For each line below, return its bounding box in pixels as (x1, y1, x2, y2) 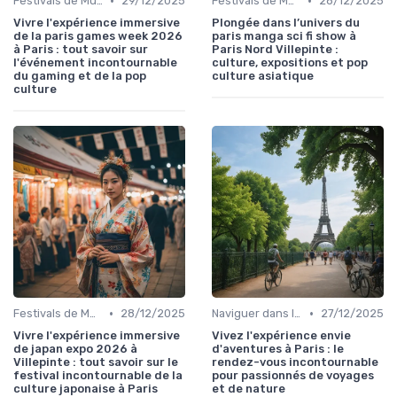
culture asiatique (212, 69, 314, 83)
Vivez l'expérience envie (212, 329, 351, 343)
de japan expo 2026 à (13, 342, 137, 356)
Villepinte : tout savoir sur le (13, 355, 178, 370)
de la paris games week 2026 (13, 29, 183, 43)
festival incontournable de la (13, 369, 183, 383)
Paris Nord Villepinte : (212, 43, 339, 57)
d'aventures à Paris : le (212, 342, 344, 356)
